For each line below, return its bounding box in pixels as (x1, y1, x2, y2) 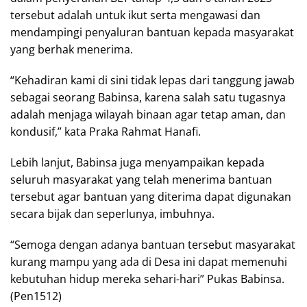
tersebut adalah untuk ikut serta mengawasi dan (10, 7, 260, 23)
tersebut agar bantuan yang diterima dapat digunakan (10, 188, 291, 204)
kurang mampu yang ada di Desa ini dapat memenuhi (10, 254, 287, 269)
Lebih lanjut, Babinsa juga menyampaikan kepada (10, 154, 265, 170)
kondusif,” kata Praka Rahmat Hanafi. (10, 123, 201, 139)
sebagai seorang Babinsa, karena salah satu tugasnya (10, 89, 286, 105)
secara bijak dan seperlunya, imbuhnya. (10, 206, 214, 221)
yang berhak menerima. (10, 41, 133, 57)
